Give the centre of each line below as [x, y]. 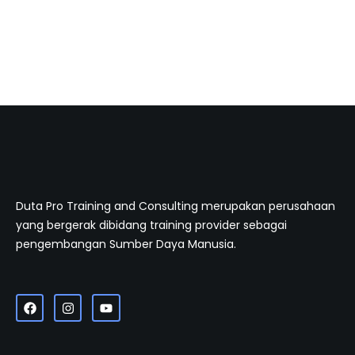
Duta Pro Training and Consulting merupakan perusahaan [176, 206]
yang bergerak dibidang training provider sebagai [151, 225]
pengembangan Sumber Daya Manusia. [126, 244]
